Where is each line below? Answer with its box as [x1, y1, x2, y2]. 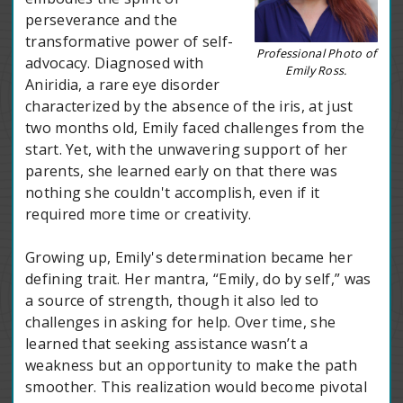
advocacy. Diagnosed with [24, 53, 204, 74]
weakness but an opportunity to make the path [24, 355, 358, 376]
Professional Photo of [255, 45, 377, 62]
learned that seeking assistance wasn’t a [24, 334, 309, 354]
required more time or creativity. [24, 204, 252, 225]
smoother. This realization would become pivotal [24, 377, 367, 398]
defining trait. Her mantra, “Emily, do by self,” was [24, 269, 372, 290]
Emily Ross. [285, 62, 347, 79]
